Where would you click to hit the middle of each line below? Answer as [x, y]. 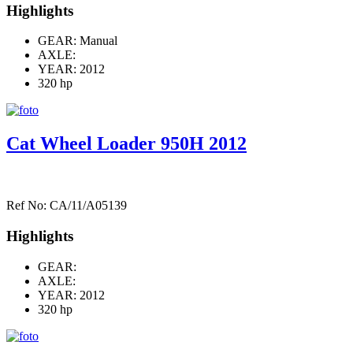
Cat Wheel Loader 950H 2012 [126, 144]
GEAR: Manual [78, 41]
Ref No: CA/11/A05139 [67, 206]
